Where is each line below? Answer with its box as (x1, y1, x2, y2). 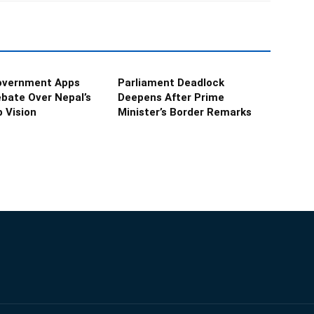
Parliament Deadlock (118, 76, 224, 89)
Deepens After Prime (118, 91, 224, 104)
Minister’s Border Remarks (118, 106, 252, 118)
